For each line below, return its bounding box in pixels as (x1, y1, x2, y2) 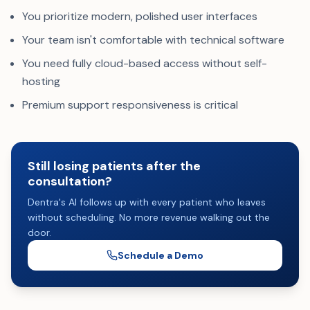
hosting (22, 74, 60, 89)
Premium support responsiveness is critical (22, 98, 238, 112)
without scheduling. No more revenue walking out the (28, 211, 270, 224)
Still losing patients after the (28, 158, 201, 174)
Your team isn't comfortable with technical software (22, 33, 284, 47)
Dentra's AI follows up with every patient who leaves (28, 196, 266, 208)
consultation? (28, 173, 112, 190)
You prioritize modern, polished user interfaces (22, 9, 257, 24)
